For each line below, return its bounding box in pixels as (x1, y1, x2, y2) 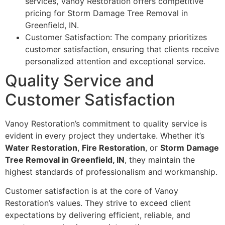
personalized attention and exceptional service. (25, 56, 205, 66)
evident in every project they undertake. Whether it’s (5, 130, 204, 141)
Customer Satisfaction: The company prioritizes (25, 32, 207, 42)
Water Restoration (5, 142, 77, 153)
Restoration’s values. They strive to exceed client (5, 197, 191, 208)
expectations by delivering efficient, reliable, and (5, 209, 190, 220)
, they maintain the (125, 154, 195, 165)
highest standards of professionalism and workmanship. (5, 166, 217, 177)
